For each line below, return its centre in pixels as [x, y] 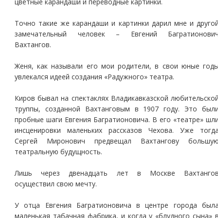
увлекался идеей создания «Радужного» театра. [94, 77]
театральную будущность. [58, 152]
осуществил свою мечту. [56, 184]
